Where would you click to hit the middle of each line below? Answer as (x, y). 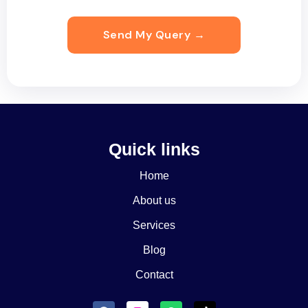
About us (154, 200)
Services (154, 225)
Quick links (154, 149)
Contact (154, 275)
